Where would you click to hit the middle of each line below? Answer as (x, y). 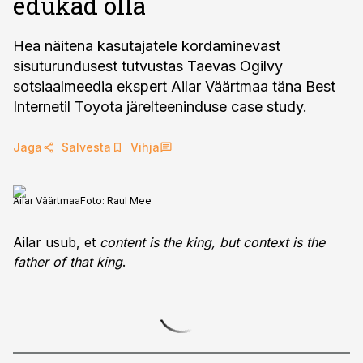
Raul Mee (129, 201)
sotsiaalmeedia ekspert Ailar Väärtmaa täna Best (174, 86)
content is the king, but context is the (212, 242)
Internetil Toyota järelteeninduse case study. (160, 107)
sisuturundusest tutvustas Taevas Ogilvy (148, 66)
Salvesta (86, 147)
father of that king (68, 262)
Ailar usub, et (56, 242)
